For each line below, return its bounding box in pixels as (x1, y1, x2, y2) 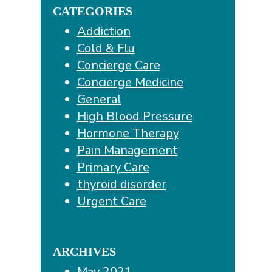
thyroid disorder (76, 175, 166, 192)
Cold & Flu (76, 39, 135, 56)
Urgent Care (76, 192, 146, 209)
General (76, 90, 121, 107)
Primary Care (76, 158, 149, 175)
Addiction (76, 22, 131, 39)
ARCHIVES (52, 244, 116, 258)
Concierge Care (76, 56, 160, 73)
